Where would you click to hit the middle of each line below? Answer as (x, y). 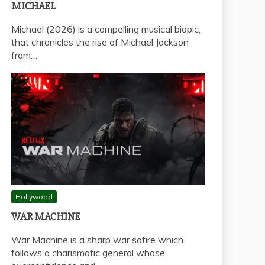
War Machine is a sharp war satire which (97, 239)
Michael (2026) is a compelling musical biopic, (106, 29)
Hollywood (34, 196)
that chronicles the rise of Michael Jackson (100, 42)
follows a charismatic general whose (88, 252)
